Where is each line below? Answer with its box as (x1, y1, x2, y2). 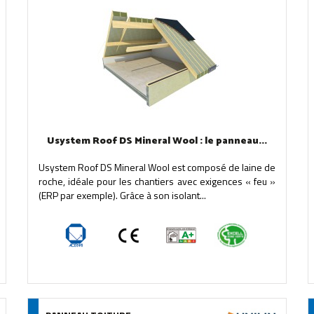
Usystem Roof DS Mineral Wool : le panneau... (46, 133, 267, 149)
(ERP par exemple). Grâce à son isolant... (38, 188, 206, 203)
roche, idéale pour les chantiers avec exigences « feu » (38, 174, 275, 189)
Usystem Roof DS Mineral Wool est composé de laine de (38, 160, 275, 175)
